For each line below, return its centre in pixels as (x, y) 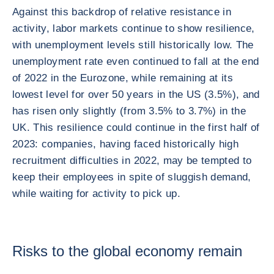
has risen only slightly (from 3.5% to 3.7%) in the (129, 111)
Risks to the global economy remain (127, 251)
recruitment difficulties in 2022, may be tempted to (132, 161)
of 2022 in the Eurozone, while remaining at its (123, 78)
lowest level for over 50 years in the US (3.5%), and (136, 94)
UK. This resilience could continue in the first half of (136, 128)
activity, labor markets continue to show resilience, (134, 28)
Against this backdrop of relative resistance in (122, 12)
